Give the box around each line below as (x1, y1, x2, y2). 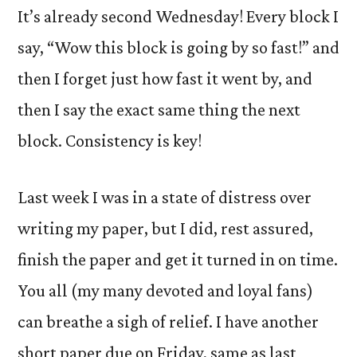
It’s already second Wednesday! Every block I (18, 6, 339, 26)
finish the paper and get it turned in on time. (18, 249, 338, 269)
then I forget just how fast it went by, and (18, 69, 312, 88)
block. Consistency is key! (18, 131, 202, 151)
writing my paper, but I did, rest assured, (18, 218, 313, 238)
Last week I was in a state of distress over (18, 187, 312, 207)
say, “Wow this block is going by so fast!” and (18, 37, 339, 57)
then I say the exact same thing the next (18, 100, 300, 120)
